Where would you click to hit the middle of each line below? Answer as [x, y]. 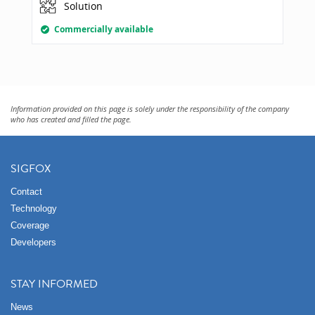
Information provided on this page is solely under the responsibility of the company [150, 108]
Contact [26, 192]
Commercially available [104, 29]
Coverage [30, 225]
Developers [33, 242]
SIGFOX [31, 168]
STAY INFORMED [54, 284]
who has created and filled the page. [71, 119]
